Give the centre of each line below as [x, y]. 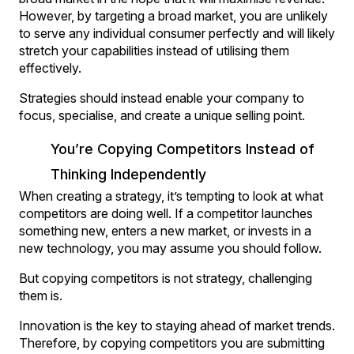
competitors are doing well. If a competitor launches [166, 213]
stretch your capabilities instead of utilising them [154, 50]
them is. [41, 295]
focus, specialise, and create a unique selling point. [162, 115]
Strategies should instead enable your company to [162, 98]
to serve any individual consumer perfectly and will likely [177, 33]
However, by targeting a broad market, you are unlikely [173, 15]
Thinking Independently [128, 174]
